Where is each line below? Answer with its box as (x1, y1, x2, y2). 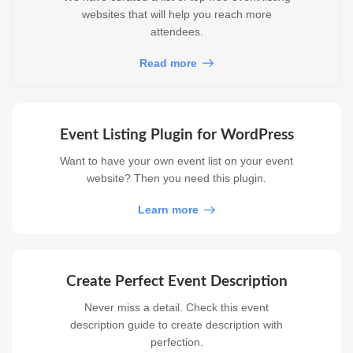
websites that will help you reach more (81, 7, 272, 20)
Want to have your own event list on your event (60, 154, 293, 168)
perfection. (150, 336, 203, 349)
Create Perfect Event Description (65, 274, 288, 290)
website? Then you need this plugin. (87, 172, 266, 185)
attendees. (150, 24, 203, 38)
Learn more (138, 203, 199, 217)
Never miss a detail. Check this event (84, 301, 269, 314)
